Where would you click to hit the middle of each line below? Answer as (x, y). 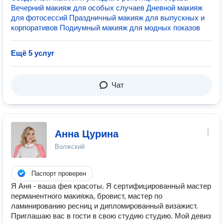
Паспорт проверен (59, 173)
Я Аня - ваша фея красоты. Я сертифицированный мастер (111, 186)
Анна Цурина (87, 134)
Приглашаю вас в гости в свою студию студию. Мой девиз (111, 216)
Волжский (70, 147)
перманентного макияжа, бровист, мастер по (87, 196)
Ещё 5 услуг (33, 53)
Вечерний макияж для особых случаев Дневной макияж (107, 8)
